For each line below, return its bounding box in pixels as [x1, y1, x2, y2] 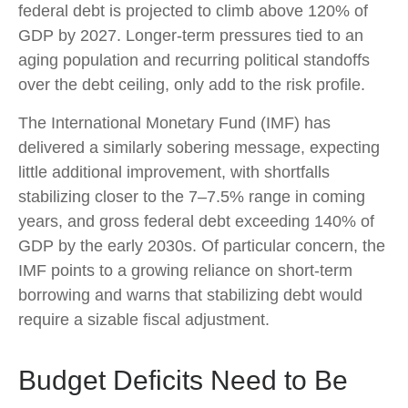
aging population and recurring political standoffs [18, 50, 370, 69]
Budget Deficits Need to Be [18, 364, 348, 395]
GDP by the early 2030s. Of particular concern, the [18, 236, 385, 255]
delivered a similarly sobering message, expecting [18, 138, 380, 157]
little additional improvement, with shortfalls [18, 162, 330, 181]
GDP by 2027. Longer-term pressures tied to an [18, 25, 363, 45]
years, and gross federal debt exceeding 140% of [18, 211, 374, 230]
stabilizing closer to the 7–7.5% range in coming [18, 187, 365, 206]
